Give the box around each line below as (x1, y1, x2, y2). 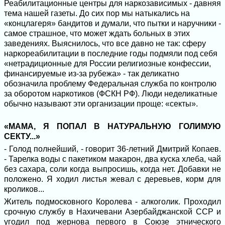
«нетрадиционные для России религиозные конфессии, (4, 59, 211, 68)
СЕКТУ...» (4, 132, 40, 141)
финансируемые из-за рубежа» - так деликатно (4, 69, 179, 78)
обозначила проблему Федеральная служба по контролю (4, 79, 216, 88)
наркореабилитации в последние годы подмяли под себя (4, 49, 217, 58)
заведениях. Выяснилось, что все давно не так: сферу (4, 39, 206, 48)
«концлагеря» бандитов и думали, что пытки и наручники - (4, 19, 221, 28)
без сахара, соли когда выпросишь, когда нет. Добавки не (4, 165, 221, 173)
